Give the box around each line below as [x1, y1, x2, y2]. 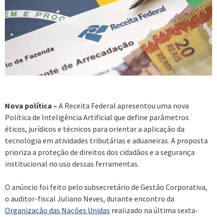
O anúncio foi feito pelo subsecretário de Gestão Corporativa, [5, 182, 207, 192]
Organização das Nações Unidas [5, 205, 110, 215]
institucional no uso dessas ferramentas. [5, 158, 139, 169]
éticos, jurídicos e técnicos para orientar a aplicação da [5, 124, 185, 134]
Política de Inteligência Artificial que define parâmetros [5, 112, 189, 122]
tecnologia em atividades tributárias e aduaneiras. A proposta [5, 135, 208, 145]
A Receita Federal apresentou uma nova [57, 100, 189, 110]
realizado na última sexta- [110, 205, 198, 215]
